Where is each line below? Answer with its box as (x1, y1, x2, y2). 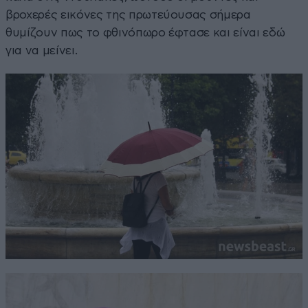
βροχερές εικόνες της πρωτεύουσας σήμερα (5, 8, 251, 21)
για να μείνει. (5, 44, 78, 56)
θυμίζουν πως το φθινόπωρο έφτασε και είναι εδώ (5, 26, 285, 38)
